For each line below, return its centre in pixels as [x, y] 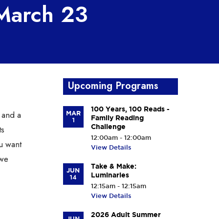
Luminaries [110, 175]
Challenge [108, 127]
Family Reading [117, 118]
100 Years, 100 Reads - [130, 109]
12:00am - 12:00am [121, 137]
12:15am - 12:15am [118, 186]
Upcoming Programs [113, 86]
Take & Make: [113, 166]
